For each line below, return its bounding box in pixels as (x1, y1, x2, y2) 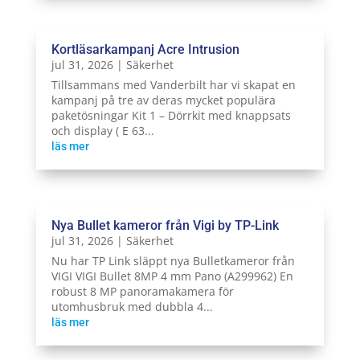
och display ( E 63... (51, 122, 154, 138)
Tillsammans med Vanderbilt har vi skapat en (51, 76, 296, 92)
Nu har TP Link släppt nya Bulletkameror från (51, 253, 295, 269)
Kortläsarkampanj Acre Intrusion (51, 41, 239, 57)
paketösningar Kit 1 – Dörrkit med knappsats (51, 107, 291, 123)
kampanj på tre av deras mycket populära (51, 92, 276, 108)
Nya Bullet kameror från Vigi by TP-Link (51, 218, 279, 234)
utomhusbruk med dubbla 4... (51, 299, 213, 315)
